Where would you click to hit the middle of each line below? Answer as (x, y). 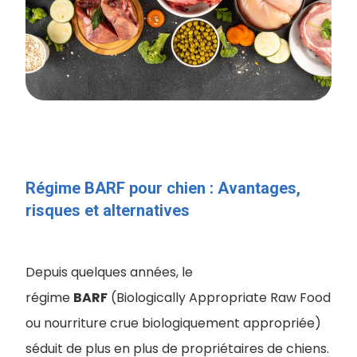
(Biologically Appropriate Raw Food (219, 298)
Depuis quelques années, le (109, 272)
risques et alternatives (108, 210)
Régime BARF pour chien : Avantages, (163, 188)
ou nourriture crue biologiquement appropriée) (173, 323)
